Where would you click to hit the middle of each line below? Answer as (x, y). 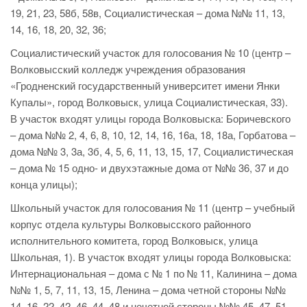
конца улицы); (44, 184)
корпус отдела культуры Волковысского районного (131, 224)
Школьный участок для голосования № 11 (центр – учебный (152, 208)
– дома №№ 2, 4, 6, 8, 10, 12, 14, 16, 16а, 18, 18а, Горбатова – (153, 135)
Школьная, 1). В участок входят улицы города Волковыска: (151, 257)
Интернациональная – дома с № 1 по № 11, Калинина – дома (153, 273)
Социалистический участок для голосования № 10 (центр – (150, 53)
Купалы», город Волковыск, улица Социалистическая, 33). (149, 102)
